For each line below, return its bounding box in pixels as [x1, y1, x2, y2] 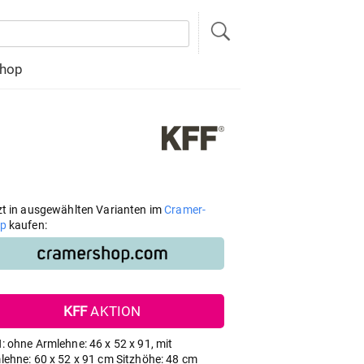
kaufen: [6, 219, 47, 232]
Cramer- [164, 203, 206, 216]
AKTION [87, 303, 141, 319]
